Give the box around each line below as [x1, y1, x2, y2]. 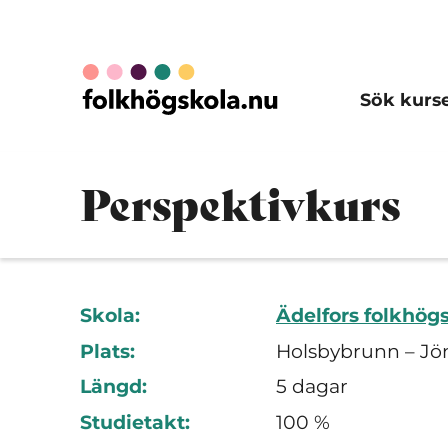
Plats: [80, 339, 135, 363]
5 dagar [276, 375, 348, 398]
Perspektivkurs [80, 177, 400, 232]
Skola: [80, 304, 140, 327]
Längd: [80, 375, 147, 398]
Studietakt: [80, 410, 190, 434]
